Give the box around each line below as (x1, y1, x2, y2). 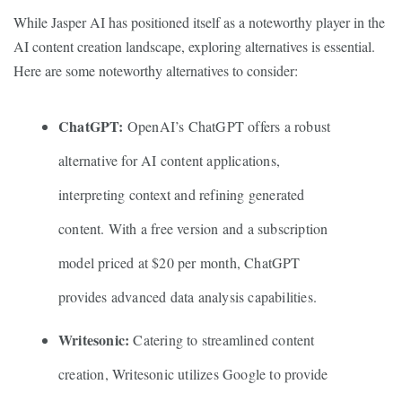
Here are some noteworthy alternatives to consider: (13, 61, 298, 80)
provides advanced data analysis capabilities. (58, 287, 317, 306)
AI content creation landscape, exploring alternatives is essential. (13, 37, 375, 56)
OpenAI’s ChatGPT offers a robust (123, 117, 331, 135)
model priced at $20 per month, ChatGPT (58, 253, 301, 272)
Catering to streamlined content (129, 330, 315, 349)
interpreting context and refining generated (58, 185, 305, 204)
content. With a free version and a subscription (58, 219, 328, 238)
